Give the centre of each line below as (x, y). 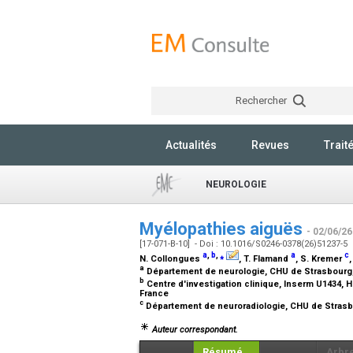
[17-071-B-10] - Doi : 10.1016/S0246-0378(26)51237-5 (245, 244)
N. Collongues (171, 259)
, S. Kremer (320, 259)
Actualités (191, 145)
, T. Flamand (265, 259)
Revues (270, 145)
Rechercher (262, 100)
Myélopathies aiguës (223, 229)
